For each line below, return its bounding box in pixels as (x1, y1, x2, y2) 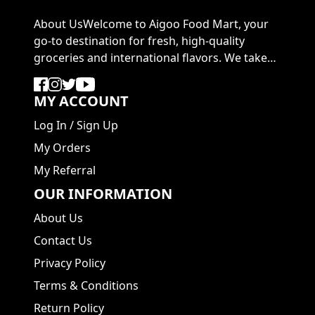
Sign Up (77, 117, 118, 133)
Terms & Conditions (34, 278, 139, 293)
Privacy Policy (34, 255, 105, 271)
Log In (34, 117, 67, 133)
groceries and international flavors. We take (34, 50, 267, 65)
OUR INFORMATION (34, 184, 172, 203)
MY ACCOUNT (34, 91, 129, 110)
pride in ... (34, 67, 86, 82)
